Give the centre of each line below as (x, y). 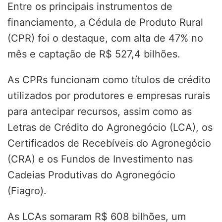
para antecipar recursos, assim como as (100, 112)
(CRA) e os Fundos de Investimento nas (100, 159)
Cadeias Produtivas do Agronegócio (91, 175)
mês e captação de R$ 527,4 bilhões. (94, 54)
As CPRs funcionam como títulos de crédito (109, 80)
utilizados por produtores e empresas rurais (109, 96)
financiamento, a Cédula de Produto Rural (105, 23)
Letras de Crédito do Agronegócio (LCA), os (110, 128)
